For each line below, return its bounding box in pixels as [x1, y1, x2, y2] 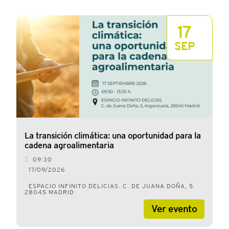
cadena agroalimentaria [25, 141, 114, 151]
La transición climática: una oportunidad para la [25, 131, 201, 141]
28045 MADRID [25, 189, 74, 196]
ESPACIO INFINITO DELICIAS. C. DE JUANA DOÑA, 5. [29, 182, 195, 190]
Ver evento [151, 203, 197, 215]
